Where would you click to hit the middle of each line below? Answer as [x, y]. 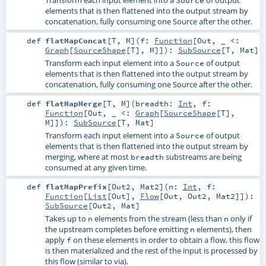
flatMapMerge [73, 103]
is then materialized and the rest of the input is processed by [151, 250]
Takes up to [66, 218]
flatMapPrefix [76, 186]
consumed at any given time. [96, 167]
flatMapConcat [76, 40]
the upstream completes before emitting [117, 229]
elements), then [223, 229]
